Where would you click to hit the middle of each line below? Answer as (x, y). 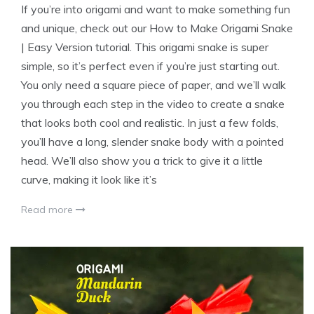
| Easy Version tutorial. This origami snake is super (145, 47)
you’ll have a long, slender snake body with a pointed (152, 141)
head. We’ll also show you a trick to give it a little (142, 160)
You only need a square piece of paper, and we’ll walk (153, 84)
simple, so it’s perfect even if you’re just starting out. (150, 66)
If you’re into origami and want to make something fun (156, 9)
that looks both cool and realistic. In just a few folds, (150, 122)
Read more (48, 209)
